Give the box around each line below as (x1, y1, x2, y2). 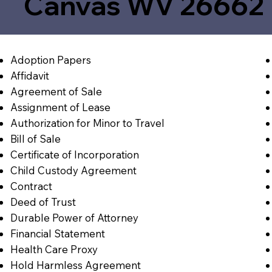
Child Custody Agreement (10, 163, 137, 177)
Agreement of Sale (10, 84, 102, 98)
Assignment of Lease (10, 100, 110, 114)
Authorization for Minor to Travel (10, 116, 165, 129)
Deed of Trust (10, 195, 76, 208)
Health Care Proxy (10, 242, 98, 256)
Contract (10, 179, 52, 192)
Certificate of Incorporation (10, 148, 139, 161)
